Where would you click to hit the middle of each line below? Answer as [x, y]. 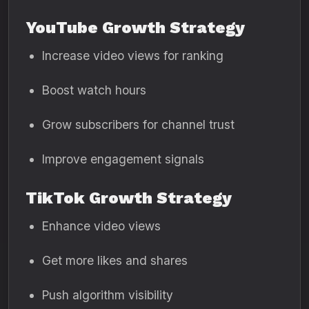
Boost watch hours [94, 90]
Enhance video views [101, 226]
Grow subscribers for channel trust [138, 124]
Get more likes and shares [115, 260]
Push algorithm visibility [108, 295]
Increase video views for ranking [133, 56]
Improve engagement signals [123, 159]
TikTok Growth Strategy [129, 198]
